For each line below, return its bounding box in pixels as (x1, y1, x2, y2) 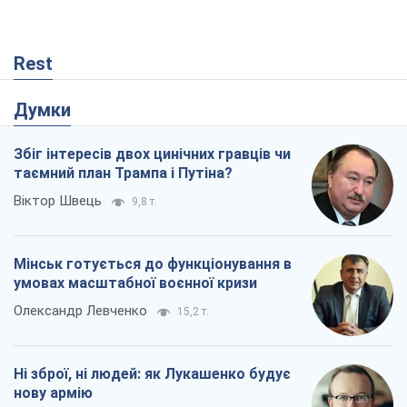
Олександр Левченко (14, 303, 147, 320)
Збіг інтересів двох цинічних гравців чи (14, 145, 291, 164)
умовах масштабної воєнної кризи (14, 274, 257, 293)
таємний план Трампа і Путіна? (14, 164, 233, 183)
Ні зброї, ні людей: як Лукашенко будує (14, 365, 291, 383)
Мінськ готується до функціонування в (14, 255, 292, 273)
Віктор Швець (14, 193, 102, 210)
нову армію (14, 384, 93, 402)
